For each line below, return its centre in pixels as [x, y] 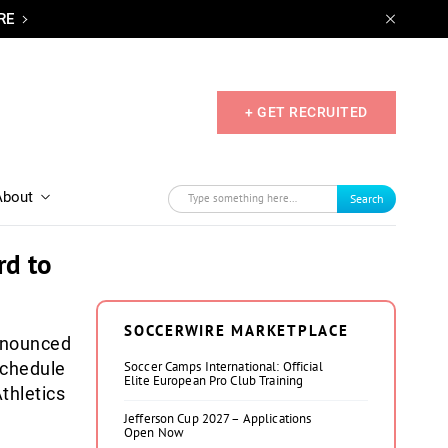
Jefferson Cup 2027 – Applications [218, 418]
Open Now [154, 432]
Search [366, 198]
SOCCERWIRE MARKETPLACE [236, 330]
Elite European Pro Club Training [214, 380]
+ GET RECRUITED [306, 111]
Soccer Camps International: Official [223, 366]
